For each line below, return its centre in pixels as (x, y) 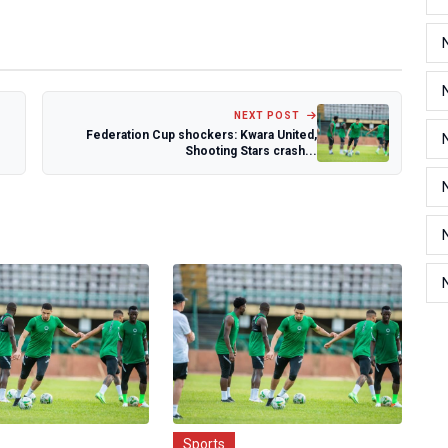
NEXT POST (268, 115)
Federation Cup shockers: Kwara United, (201, 134)
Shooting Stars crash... (251, 150)
